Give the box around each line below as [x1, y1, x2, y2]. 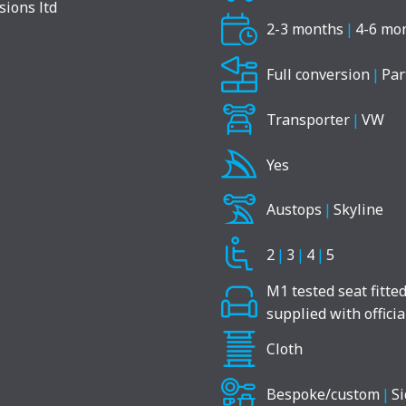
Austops [266, 199, 322, 220]
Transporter [266, 109, 350, 130]
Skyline [333, 199, 383, 220]
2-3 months [266, 19, 343, 40]
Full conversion [266, 64, 370, 85]
